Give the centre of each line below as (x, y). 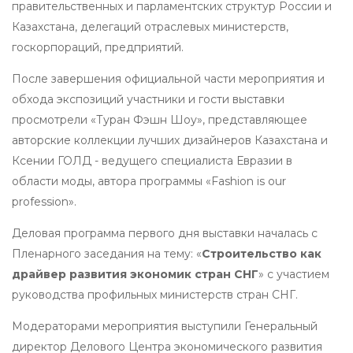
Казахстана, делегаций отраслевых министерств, (150, 26)
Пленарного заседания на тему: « (107, 253)
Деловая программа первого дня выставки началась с (165, 233)
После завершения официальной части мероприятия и (168, 78)
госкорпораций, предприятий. (98, 47)
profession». (44, 201)
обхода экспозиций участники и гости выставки (148, 99)
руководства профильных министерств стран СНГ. (155, 294)
